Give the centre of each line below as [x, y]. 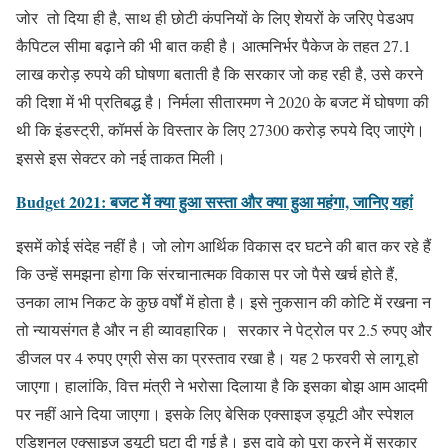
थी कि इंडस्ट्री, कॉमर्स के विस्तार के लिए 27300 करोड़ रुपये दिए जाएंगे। [220, 129]
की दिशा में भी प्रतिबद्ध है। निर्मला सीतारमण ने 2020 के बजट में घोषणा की [222, 101]
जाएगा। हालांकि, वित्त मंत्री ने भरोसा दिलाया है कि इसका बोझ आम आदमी [222, 385]
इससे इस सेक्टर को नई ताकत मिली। [121, 157]
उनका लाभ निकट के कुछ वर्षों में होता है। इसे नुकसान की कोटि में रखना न [223, 301]
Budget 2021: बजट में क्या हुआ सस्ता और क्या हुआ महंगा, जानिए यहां [214, 201]
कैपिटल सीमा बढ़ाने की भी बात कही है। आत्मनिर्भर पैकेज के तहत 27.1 [213, 45]
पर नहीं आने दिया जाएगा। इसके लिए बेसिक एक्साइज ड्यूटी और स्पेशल [215, 413]
